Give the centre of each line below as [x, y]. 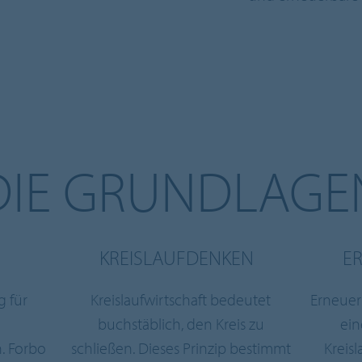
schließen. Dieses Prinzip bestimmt [181, 347]
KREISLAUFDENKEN [177, 257]
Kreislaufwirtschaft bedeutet [181, 299]
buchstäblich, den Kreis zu [181, 323]
